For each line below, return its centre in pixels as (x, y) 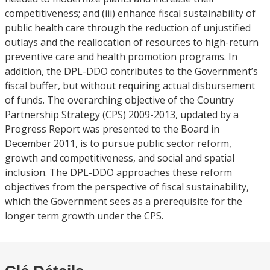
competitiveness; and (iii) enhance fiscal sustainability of (130, 13)
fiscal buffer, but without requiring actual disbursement (130, 86)
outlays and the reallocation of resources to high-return (132, 42)
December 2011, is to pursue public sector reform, (118, 143)
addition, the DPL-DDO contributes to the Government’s (131, 71)
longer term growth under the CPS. (84, 216)
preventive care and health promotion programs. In (121, 57)
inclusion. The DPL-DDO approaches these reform (118, 172)
